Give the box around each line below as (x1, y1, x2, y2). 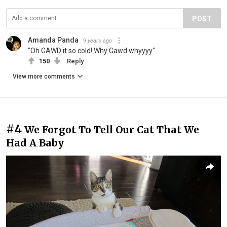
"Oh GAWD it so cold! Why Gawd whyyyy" (28, 46, 155, 55)
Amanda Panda (28, 35, 79, 44)
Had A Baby (6, 136, 64, 149)
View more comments (13, 72, 75, 80)
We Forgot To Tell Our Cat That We (24, 123, 199, 136)
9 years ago (83, 37, 112, 44)
